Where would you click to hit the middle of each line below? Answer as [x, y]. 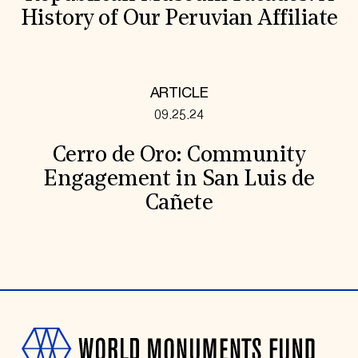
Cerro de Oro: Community [179, 156]
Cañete [179, 204]
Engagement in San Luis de [179, 180]
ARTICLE [179, 93]
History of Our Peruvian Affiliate [179, 19]
